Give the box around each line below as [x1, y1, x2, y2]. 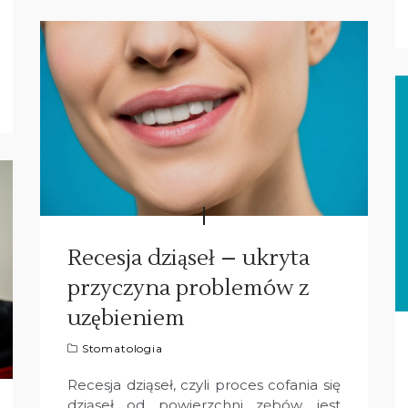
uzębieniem [67, 303, 185, 332]
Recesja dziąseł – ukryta [67, 243, 310, 272]
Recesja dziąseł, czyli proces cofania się [67, 375, 341, 393]
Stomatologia [81, 341, 163, 355]
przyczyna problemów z [67, 273, 309, 302]
